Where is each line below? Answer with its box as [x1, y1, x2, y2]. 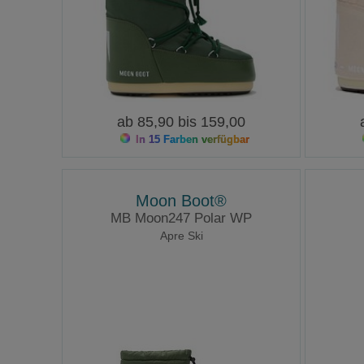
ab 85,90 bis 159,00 [117, 114, 246, 131]
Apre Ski [159, 229, 203, 243]
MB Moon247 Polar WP [110, 210, 253, 227]
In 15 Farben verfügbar [132, 133, 249, 146]
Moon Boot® [136, 192, 227, 210]
